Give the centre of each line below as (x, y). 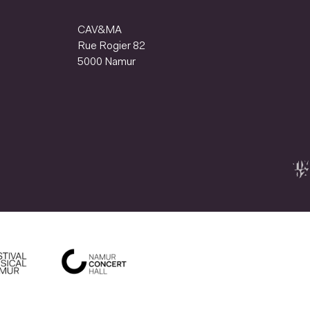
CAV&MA (100, 31)
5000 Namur (107, 63)
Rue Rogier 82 (111, 47)
